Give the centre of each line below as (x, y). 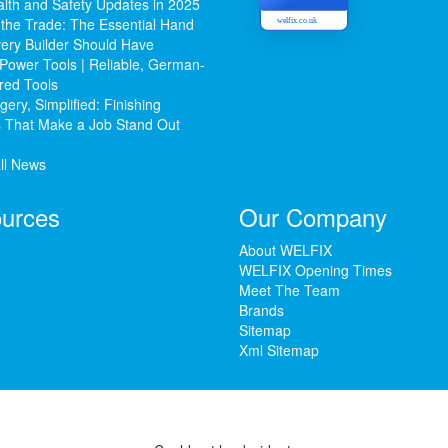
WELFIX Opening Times (315, 269)
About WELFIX (285, 249)
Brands (261, 309)
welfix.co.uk (296, 20)
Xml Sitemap (279, 349)
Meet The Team (289, 289)
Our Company (313, 216)
